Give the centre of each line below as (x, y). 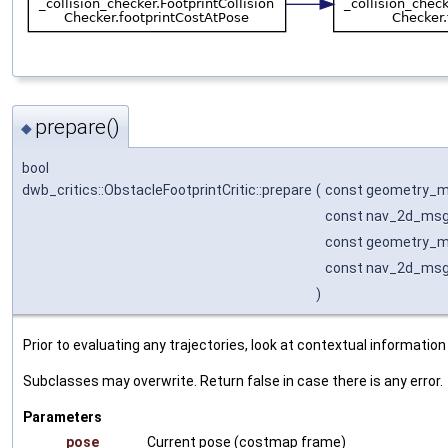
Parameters (62, 416)
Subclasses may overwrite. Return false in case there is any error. (233, 380)
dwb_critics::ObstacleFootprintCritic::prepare (167, 189)
